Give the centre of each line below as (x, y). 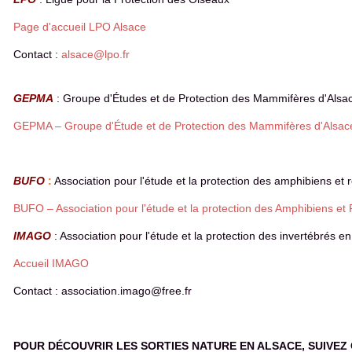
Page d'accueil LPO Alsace (80, 27)
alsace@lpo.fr (95, 54)
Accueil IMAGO (51, 263)
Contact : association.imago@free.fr (103, 291)
